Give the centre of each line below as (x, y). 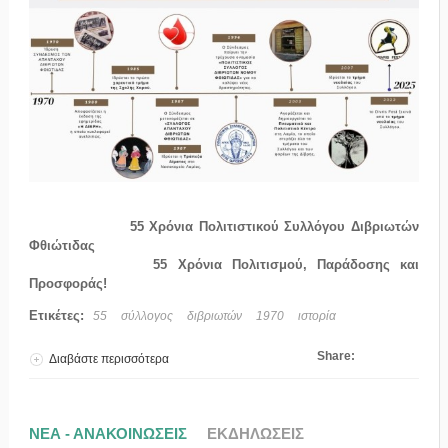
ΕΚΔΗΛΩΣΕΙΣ (255, 433)
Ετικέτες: (58, 315)
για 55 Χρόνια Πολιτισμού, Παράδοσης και (282, 358)
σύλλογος (146, 315)
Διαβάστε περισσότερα (108, 358)
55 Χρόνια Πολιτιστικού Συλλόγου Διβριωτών (274, 226)
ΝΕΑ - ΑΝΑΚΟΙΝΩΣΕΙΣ (107, 433)
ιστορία (316, 315)
